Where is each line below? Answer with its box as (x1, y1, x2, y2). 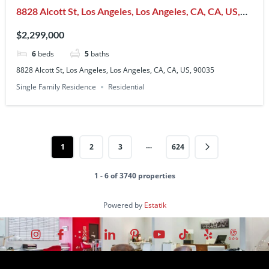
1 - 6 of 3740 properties (94, 170, 175, 181)
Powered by (103, 199, 144, 210)
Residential (108, 82, 145, 92)
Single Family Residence (16, 82, 97, 92)
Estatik (144, 199, 166, 210)
